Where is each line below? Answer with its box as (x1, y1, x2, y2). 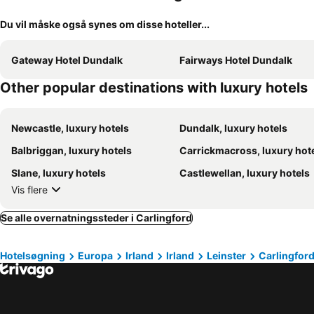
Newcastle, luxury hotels (11, 122, 129, 134)
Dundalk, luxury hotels (179, 122, 287, 134)
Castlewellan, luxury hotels (179, 167, 310, 179)
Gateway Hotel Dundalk (11, 54, 123, 66)
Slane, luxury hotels (11, 167, 106, 179)
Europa (78, 250, 113, 261)
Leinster (207, 250, 246, 261)
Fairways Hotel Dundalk (179, 54, 292, 66)
